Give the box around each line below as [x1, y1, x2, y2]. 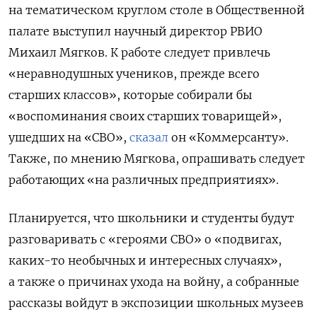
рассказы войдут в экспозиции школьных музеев [8, 296, 304, 311]
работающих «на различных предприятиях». [8, 173, 279, 188]
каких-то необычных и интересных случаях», [8, 253, 282, 268]
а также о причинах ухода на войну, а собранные [8, 275, 299, 289]
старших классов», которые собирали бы [8, 88, 252, 103]
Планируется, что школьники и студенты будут [8, 211, 294, 226]
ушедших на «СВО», [8, 130, 129, 145]
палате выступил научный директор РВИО [8, 24, 263, 39]
